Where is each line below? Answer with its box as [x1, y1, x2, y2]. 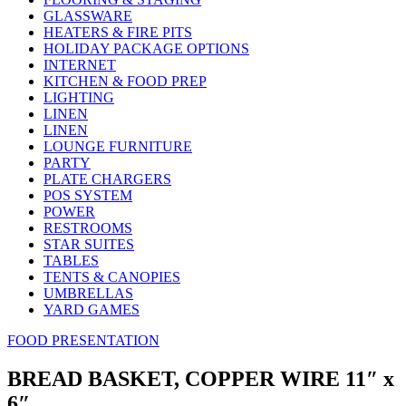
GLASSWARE [43, 8, 132, 24]
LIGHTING [43, 90, 114, 105]
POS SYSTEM [43, 188, 132, 203]
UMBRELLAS [43, 285, 133, 301]
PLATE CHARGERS [43, 171, 171, 187]
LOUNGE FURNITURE [43, 139, 192, 154]
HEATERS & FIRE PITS [43, 24, 192, 40]
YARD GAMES [43, 302, 140, 317]
